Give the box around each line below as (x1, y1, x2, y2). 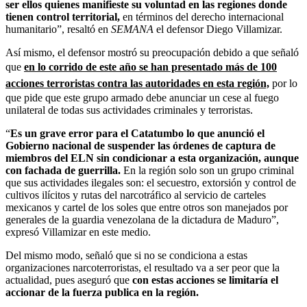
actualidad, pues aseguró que (5, 273, 132, 286)
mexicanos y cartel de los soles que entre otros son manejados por (5, 201, 288, 213)
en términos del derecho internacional (120, 10, 284, 23)
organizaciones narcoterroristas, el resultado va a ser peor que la (5, 261, 280, 273)
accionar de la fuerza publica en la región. (5, 286, 199, 298)
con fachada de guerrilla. (5, 164, 121, 176)
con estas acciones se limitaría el (132, 273, 278, 286)
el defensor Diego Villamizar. (156, 23, 282, 35)
